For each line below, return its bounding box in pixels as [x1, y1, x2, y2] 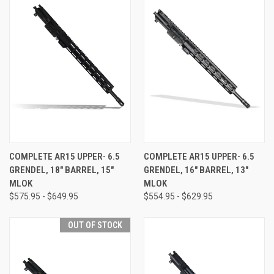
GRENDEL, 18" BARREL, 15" [9, 164, 114, 176]
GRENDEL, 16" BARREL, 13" [143, 164, 248, 176]
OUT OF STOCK [67, 220, 122, 230]
